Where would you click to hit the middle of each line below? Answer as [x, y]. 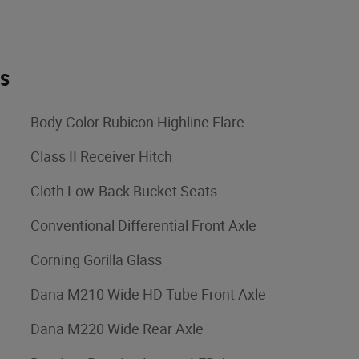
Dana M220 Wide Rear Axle [117, 329]
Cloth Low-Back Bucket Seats [124, 191]
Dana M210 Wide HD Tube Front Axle [148, 294]
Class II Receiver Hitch [101, 156]
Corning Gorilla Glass [96, 260]
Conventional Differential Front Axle [143, 225]
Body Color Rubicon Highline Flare [137, 122]
